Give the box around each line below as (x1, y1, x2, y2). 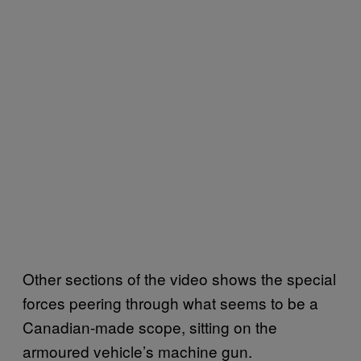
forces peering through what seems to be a (23, 291, 318, 313)
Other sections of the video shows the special (23, 267, 336, 289)
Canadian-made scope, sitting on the (23, 315, 277, 338)
